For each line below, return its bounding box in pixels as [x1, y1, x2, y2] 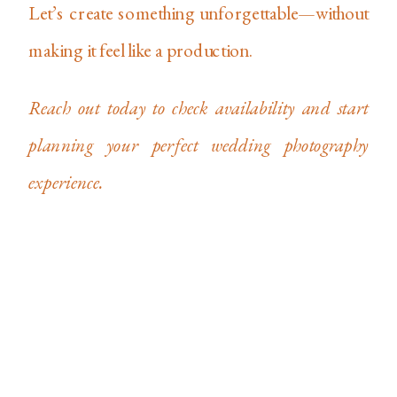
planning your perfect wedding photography [28, 132, 369, 157]
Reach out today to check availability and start [28, 95, 369, 120]
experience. [28, 169, 104, 194]
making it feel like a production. [28, 38, 253, 62]
